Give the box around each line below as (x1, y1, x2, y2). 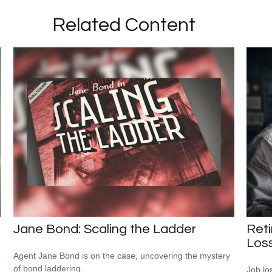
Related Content (52, 15, 195, 36)
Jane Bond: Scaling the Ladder (13, 222, 197, 236)
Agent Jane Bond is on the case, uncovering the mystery (13, 250, 231, 260)
